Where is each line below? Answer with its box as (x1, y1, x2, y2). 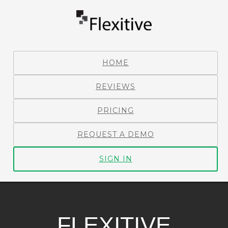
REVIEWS (96, 82, 135, 91)
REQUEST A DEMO (77, 130, 154, 139)
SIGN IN (99, 154, 132, 163)
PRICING (97, 106, 134, 115)
